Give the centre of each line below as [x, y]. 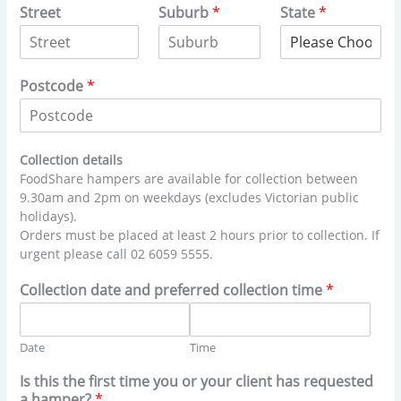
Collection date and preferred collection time [173, 290]
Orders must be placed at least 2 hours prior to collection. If [200, 235]
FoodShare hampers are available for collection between [189, 178]
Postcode [54, 85]
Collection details [72, 159]
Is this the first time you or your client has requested [197, 381]
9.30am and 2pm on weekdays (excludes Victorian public [190, 197]
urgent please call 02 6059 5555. [117, 253]
